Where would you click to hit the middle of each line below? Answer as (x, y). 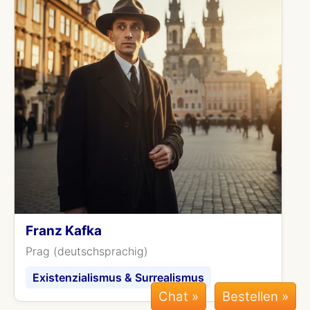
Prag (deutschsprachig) (87, 251)
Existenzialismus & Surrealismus (118, 277)
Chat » (179, 297)
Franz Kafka (64, 231)
